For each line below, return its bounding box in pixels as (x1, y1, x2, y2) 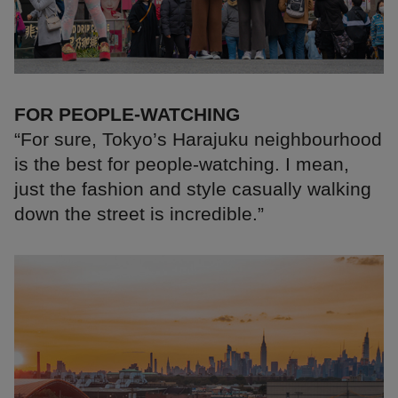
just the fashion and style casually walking (14, 179, 371, 200)
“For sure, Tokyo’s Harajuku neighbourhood (14, 129, 382, 150)
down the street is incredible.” (14, 203, 264, 225)
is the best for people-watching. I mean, (14, 154, 349, 175)
